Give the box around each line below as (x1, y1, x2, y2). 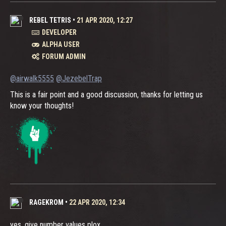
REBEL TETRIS (29, 16, 71, 24)
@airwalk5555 (10, 73, 54, 83)
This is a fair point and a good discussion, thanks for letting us (10, 89, 203, 99)
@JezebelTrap (56, 73, 102, 83)
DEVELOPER (42, 28, 77, 36)
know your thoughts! (10, 100, 74, 110)
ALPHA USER (42, 40, 80, 48)
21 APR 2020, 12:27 (77, 16, 133, 24)
